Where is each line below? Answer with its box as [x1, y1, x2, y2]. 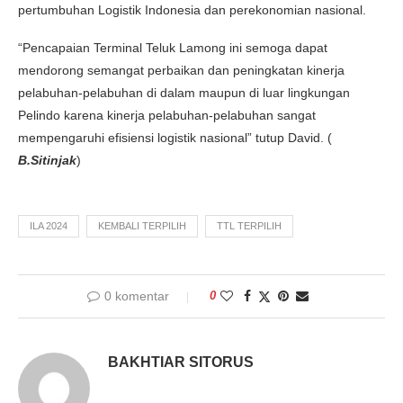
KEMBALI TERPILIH [98, 219, 186, 231]
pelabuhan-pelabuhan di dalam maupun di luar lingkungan [18, 85, 350, 100]
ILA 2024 [30, 219, 67, 231]
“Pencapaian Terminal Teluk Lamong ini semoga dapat [18, 40, 327, 55]
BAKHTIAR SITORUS [108, 354, 254, 370]
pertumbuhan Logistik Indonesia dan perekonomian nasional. [18, 2, 366, 17]
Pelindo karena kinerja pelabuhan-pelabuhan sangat [18, 107, 316, 122]
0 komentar [104, 288, 169, 303]
